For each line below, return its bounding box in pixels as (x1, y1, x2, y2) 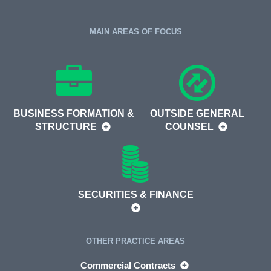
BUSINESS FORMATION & (13, 108, 134, 119)
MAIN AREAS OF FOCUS (89, 27, 182, 36)
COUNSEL (165, 121, 216, 132)
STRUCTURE (34, 121, 99, 132)
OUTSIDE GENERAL (150, 108, 244, 119)
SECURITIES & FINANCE (77, 189, 194, 200)
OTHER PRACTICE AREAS (86, 236, 185, 246)
